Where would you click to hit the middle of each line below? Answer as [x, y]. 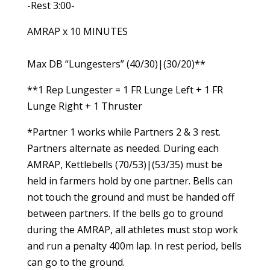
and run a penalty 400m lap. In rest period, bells [134, 246]
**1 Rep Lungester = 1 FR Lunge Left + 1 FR [125, 90]
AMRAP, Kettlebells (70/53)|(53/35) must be [124, 165]
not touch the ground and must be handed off [130, 197]
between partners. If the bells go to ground [125, 213]
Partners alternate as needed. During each [123, 148]
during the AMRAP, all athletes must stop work [132, 230]
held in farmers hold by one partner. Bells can [130, 181]
